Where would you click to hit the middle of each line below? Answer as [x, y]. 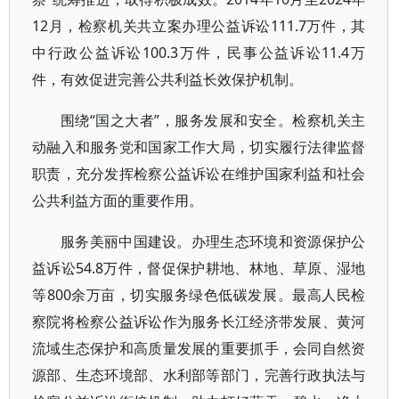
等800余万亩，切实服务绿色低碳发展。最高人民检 [199, 295]
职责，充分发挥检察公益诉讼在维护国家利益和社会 [199, 174]
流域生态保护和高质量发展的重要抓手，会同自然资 [199, 348]
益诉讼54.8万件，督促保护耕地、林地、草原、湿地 [199, 268]
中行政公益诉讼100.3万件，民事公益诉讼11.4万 [199, 53]
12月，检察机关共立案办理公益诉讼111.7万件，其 [199, 26]
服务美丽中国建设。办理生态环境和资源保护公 [213, 241]
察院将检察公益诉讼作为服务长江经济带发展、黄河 [199, 322]
